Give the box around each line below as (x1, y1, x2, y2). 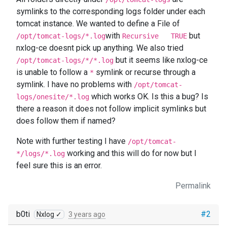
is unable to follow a (16, 67, 90, 77)
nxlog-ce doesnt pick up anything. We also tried (16, 43, 183, 53)
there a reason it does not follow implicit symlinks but (16, 104, 206, 113)
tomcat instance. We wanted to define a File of (16, 19, 180, 28)
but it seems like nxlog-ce (113, 55, 208, 65)
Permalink (175, 181, 211, 191)
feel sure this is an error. (16, 161, 102, 170)
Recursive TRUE (122, 32, 187, 40)
